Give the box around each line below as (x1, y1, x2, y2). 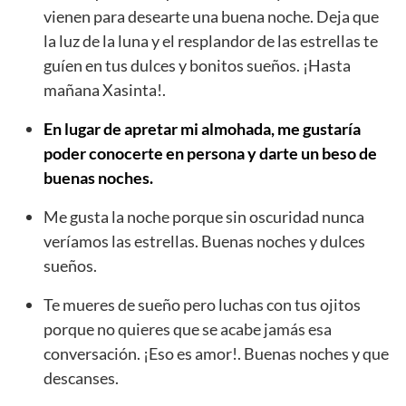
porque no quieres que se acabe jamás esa (43, 318, 332, 339)
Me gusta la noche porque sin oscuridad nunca (43, 206, 364, 227)
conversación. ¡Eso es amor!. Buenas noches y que (43, 343, 389, 363)
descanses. (43, 367, 119, 388)
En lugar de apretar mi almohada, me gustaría (43, 118, 361, 139)
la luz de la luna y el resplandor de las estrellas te (43, 30, 378, 51)
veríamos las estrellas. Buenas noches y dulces (43, 230, 365, 251)
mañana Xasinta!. (43, 79, 166, 100)
